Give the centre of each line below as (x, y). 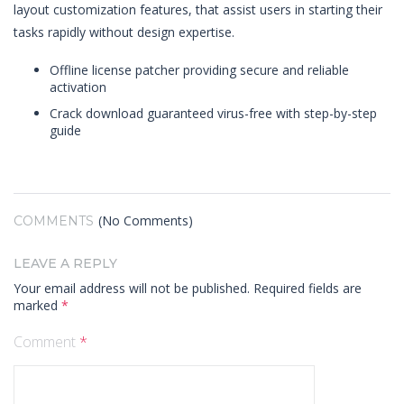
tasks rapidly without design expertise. (124, 32)
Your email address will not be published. (132, 288)
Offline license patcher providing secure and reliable (199, 70)
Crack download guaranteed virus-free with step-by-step (213, 113)
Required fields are (308, 288)
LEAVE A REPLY (65, 263)
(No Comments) (146, 220)
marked (37, 305)
